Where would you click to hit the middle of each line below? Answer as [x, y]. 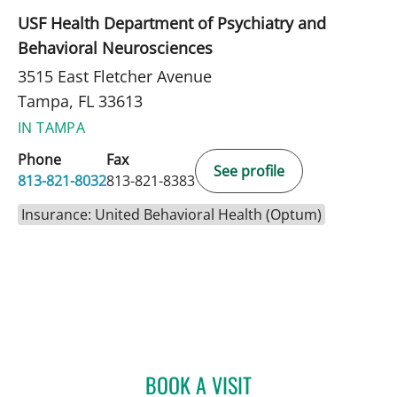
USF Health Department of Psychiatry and [172, 23]
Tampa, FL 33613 [80, 101]
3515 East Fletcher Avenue [115, 76]
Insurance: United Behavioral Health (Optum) [171, 214]
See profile [249, 171]
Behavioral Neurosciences [115, 47]
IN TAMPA [52, 127]
